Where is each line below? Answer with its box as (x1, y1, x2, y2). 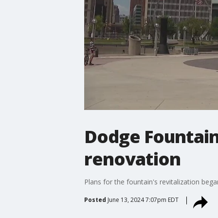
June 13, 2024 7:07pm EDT (107, 195, 179, 204)
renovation (84, 146, 181, 171)
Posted (84, 195, 106, 204)
